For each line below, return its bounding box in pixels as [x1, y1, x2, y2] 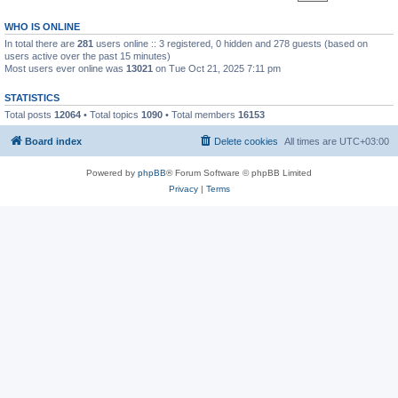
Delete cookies [214, 136, 278, 147]
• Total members [163, 108, 238, 120]
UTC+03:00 [339, 136, 389, 147]
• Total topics [81, 108, 141, 120]
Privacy [168, 184, 198, 194]
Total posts [4, 108, 54, 120]
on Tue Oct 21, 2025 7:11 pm [153, 62, 281, 74]
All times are [284, 136, 339, 147]
